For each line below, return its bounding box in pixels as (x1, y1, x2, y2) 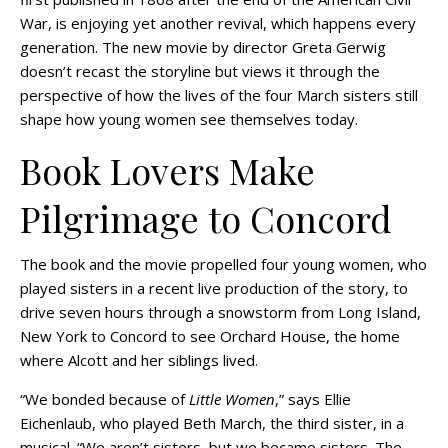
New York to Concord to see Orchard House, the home (20, 325, 400, 346)
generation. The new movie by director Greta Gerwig (20, 36, 386, 57)
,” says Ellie (275, 388, 351, 409)
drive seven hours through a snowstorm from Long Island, (20, 301, 421, 322)
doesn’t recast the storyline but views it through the (20, 60, 380, 81)
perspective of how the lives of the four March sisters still (20, 84, 418, 105)
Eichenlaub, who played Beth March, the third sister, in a (20, 412, 404, 433)
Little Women (189, 388, 275, 409)
